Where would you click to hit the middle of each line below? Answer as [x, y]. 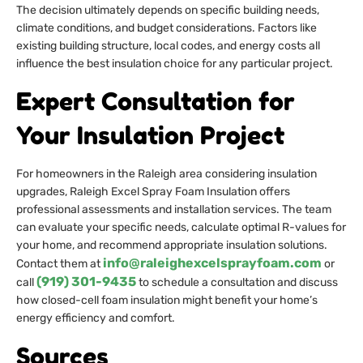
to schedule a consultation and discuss [237, 283]
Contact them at [60, 264]
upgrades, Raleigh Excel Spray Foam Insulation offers [153, 192]
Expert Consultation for [156, 102]
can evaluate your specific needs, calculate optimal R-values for [181, 228]
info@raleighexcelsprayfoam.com [212, 263]
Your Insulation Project [150, 136]
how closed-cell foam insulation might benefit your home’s [167, 301]
